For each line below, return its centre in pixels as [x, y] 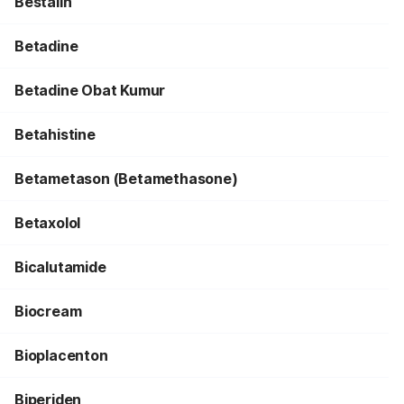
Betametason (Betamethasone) [126, 179]
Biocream [48, 311]
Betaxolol [48, 223]
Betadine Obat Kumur [90, 90]
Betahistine [55, 134]
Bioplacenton [61, 355]
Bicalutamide [60, 267]
